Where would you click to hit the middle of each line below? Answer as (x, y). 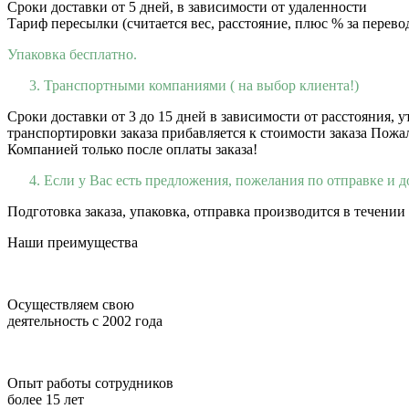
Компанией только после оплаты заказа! (132, 149)
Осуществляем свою (71, 304)
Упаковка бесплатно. (72, 54)
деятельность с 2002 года (85, 320)
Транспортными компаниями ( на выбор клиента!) (201, 85)
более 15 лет (46, 399)
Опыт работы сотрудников (90, 383)
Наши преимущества (73, 242)
